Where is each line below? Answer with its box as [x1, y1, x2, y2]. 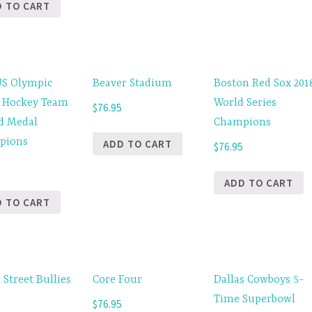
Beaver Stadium [92, 77, 172, 90]
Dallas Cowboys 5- [214, 273, 304, 286]
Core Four [92, 273, 142, 286]
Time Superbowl [214, 292, 296, 306]
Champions [214, 116, 272, 129]
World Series [214, 96, 277, 109]
